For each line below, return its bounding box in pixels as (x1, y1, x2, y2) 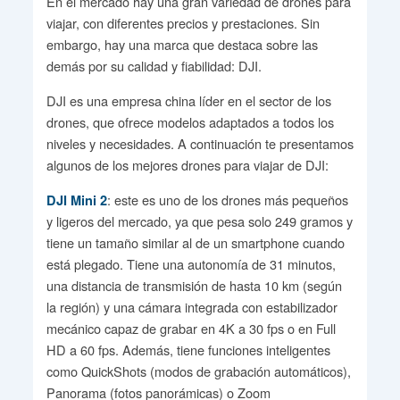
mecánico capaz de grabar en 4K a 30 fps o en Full (46, 318, 336, 337)
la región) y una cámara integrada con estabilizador (46, 296, 337, 316)
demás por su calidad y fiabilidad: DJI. (46, 55, 262, 75)
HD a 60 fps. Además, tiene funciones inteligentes (46, 339, 330, 359)
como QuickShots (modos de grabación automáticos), (46, 361, 351, 380)
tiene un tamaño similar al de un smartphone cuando (46, 232, 345, 252)
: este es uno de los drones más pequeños (106, 189, 348, 209)
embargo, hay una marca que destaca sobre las (46, 34, 318, 54)
